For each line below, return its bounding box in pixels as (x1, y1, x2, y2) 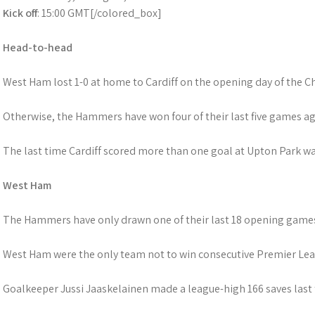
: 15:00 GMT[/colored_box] (37, 6, 162, 20)
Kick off (3, 6, 37, 20)
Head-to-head (3, 40, 72, 55)
